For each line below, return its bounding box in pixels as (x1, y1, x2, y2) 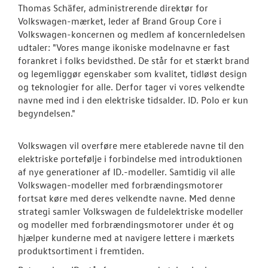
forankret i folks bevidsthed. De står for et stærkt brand (18, 54, 249, 67)
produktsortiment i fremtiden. (18, 245, 144, 257)
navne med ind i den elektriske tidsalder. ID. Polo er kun (18, 94, 248, 106)
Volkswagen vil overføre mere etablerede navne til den (18, 139, 244, 152)
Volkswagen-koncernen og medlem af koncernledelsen (18, 28, 245, 41)
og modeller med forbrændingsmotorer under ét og (18, 218, 234, 231)
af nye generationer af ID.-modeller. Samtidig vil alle (18, 166, 235, 178)
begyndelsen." (18, 107, 75, 120)
